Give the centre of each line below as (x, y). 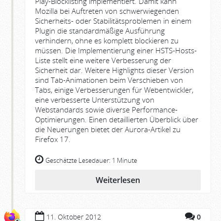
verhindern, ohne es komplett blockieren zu (107, 40)
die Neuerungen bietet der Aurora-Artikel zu (108, 129)
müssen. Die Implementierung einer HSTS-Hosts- (116, 50)
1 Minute (125, 160)
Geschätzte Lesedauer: (79, 160)
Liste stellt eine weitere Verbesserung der (103, 60)
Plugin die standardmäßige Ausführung (100, 30)
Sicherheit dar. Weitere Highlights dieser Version (114, 70)
